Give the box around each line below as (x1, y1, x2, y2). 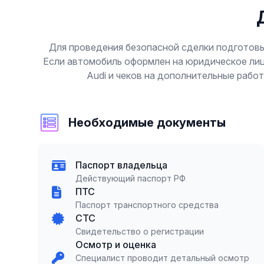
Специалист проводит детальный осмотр (75, 253, 249, 263)
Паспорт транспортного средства (75, 200, 219, 210)
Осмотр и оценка (75, 239, 156, 250)
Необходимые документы (68, 115, 226, 130)
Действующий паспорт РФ (75, 173, 186, 183)
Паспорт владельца (75, 159, 167, 171)
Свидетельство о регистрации (75, 226, 204, 236)
